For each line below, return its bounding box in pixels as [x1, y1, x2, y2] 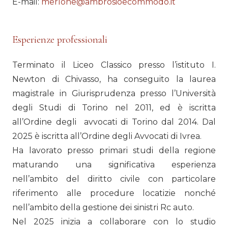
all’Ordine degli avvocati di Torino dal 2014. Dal [12, 117, 216, 127]
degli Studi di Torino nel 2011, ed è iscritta [12, 103, 216, 113]
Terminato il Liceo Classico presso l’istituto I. [12, 60, 216, 70]
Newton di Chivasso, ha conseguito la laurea [12, 74, 216, 84]
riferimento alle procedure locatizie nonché [12, 188, 216, 198]
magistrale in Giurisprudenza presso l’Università [12, 89, 216, 99]
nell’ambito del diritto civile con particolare [12, 174, 216, 184]
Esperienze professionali [12, 33, 107, 46]
